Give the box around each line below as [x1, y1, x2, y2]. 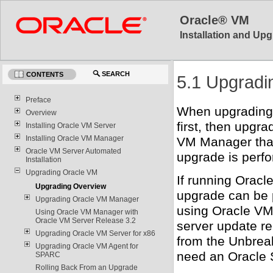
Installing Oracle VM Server [25, 121, 116, 130]
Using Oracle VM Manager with [35, 207, 138, 216]
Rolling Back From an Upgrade [35, 263, 138, 272]
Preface [25, 95, 51, 104]
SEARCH [102, 69, 130, 77]
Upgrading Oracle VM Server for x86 [35, 229, 155, 238]
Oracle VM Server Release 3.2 [35, 216, 136, 225]
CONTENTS [26, 70, 64, 78]
